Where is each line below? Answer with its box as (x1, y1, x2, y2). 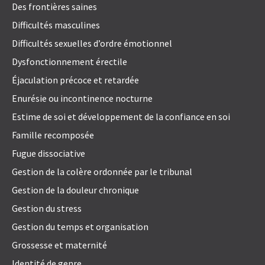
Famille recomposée (12, 129, 94, 141)
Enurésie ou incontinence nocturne (12, 92, 153, 105)
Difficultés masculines (12, 19, 100, 31)
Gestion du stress (12, 202, 82, 215)
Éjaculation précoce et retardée (12, 74, 139, 86)
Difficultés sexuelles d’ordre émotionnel (12, 37, 172, 50)
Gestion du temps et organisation (12, 221, 148, 233)
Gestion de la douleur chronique (12, 184, 139, 196)
